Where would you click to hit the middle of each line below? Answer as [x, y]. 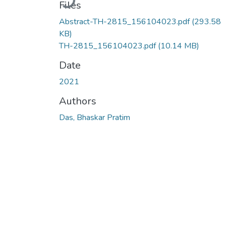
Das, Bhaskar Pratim [95, 117]
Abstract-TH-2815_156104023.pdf [125, 21]
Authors [78, 101]
